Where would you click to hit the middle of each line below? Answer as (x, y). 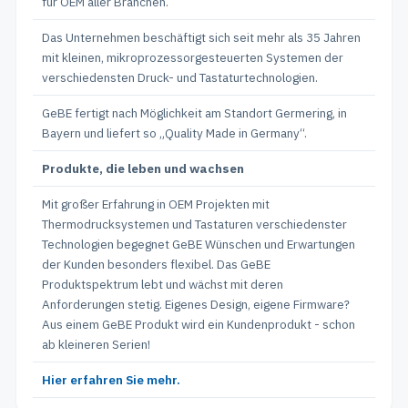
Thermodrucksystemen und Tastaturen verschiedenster (194, 224)
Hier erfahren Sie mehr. (111, 380)
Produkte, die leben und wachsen (143, 168)
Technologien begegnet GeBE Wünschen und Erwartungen (199, 244)
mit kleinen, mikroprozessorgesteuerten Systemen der (193, 57)
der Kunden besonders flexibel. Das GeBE (156, 264)
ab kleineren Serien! (96, 344)
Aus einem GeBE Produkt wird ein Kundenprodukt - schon (199, 324)
